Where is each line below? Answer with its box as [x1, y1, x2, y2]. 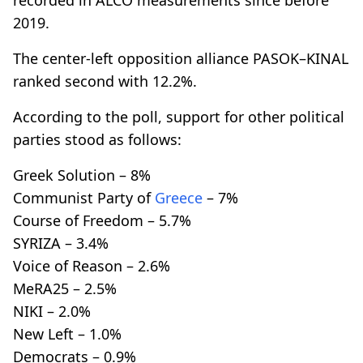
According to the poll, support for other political [13, 106, 344, 126]
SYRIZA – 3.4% [13, 233, 109, 253]
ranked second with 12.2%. [13, 70, 197, 91]
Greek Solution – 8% [13, 164, 151, 185]
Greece [155, 187, 203, 207]
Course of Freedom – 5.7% [13, 210, 191, 230]
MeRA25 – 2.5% [13, 278, 117, 298]
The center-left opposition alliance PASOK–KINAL [13, 48, 348, 68]
